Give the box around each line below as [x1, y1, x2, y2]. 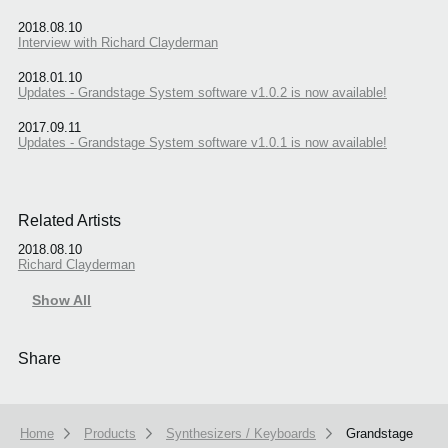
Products [84, 426, 136, 442]
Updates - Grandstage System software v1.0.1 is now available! [17, 134, 387, 150]
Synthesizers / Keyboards [166, 426, 316, 442]
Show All [32, 292, 92, 309]
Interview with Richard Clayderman [17, 34, 218, 50]
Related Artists [17, 211, 121, 229]
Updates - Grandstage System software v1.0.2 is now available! [17, 84, 387, 100]
